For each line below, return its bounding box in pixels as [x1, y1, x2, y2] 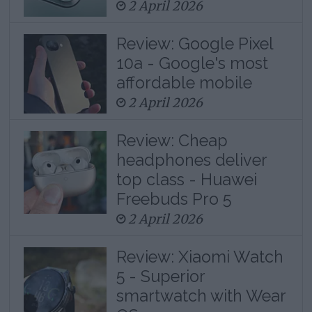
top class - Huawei [116, 169, 257, 189]
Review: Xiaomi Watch [116, 247, 283, 266]
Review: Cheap [116, 130, 228, 150]
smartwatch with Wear [116, 286, 286, 305]
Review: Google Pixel [116, 34, 273, 54]
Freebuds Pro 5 [116, 189, 231, 208]
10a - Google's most [116, 54, 268, 73]
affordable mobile [116, 73, 252, 93]
